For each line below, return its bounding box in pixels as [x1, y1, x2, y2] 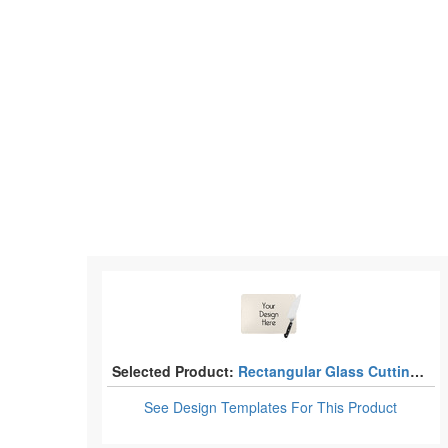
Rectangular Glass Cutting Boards [238, 361, 410, 381]
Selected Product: [112, 361, 234, 381]
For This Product [291, 397, 398, 417]
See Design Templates [144, 397, 292, 417]
